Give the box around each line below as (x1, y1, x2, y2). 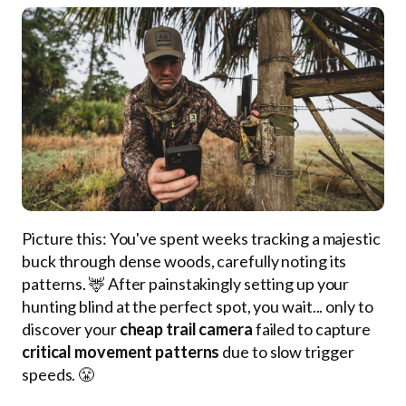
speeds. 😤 (22, 363, 95, 384)
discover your (22, 318, 120, 339)
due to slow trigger (219, 341, 354, 362)
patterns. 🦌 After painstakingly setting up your (22, 273, 350, 294)
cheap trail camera (119, 318, 253, 339)
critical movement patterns (22, 341, 220, 362)
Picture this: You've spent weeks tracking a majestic (22, 227, 381, 248)
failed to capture (252, 318, 372, 339)
